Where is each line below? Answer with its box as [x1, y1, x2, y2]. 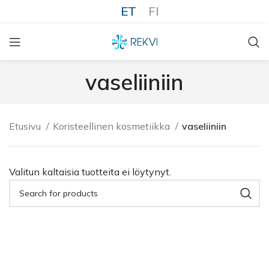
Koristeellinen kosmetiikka [53, 120, 172, 132]
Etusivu [9, 120, 43, 132]
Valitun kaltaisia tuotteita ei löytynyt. [9, 166, 171, 178]
